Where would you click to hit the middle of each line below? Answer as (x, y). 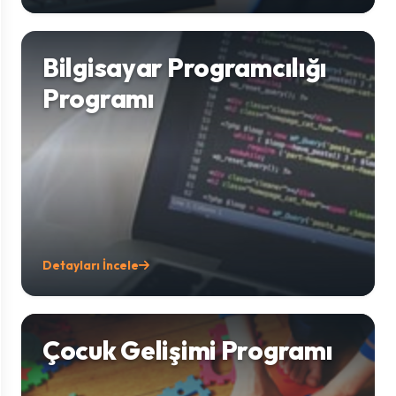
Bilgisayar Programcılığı (185, 67)
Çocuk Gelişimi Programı (188, 350)
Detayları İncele (91, 265)
